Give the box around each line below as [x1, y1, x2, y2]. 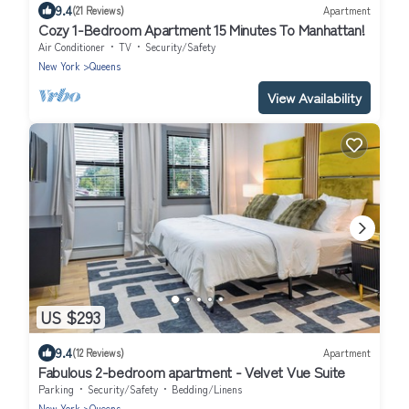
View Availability [267, 87, 362, 107]
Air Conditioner [38, 38, 105, 54]
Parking [38, 381, 74, 396]
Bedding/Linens [172, 381, 242, 396]
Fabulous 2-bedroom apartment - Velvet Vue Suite [38, 360, 345, 383]
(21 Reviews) [72, 3, 124, 18]
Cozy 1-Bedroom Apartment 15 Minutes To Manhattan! [38, 17, 365, 40]
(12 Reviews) [72, 345, 124, 361]
